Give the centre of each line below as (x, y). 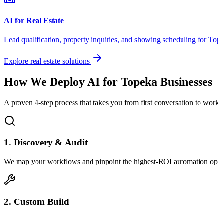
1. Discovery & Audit (46, 143)
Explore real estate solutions (48, 61)
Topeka (139, 82)
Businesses (185, 82)
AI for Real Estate (34, 20)
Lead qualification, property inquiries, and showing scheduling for (106, 39)
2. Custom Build (36, 201)
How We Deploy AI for (62, 82)
